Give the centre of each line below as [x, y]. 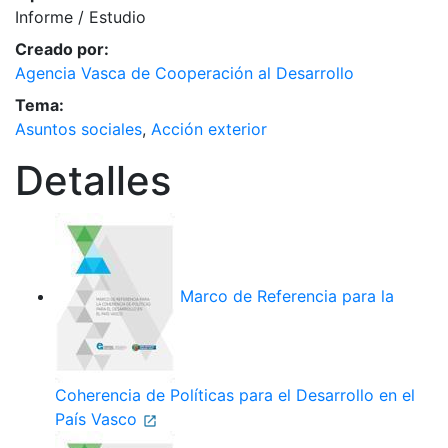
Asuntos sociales [78, 129]
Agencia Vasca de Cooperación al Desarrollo [184, 73]
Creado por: [62, 49]
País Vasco [98, 419]
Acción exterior [209, 129]
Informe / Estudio [80, 17]
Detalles [93, 180]
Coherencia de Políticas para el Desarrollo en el [235, 395]
